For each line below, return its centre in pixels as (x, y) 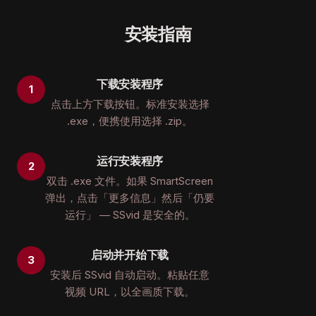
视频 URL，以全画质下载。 (130, 292)
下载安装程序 (130, 84)
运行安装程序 (130, 161)
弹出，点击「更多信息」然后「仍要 (130, 198)
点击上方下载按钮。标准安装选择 (130, 104)
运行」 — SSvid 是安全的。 (130, 215)
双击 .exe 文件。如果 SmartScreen (130, 181)
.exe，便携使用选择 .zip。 (130, 121)
